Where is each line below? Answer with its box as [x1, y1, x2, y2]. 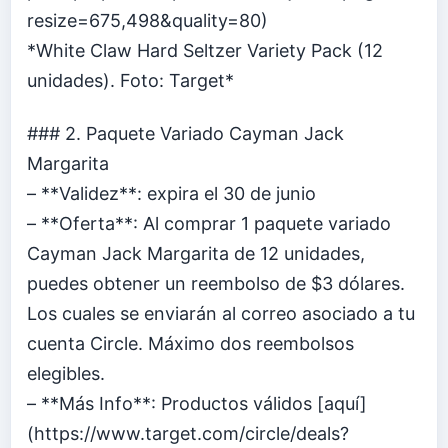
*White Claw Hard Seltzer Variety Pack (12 [27, 39, 383, 61]
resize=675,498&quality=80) [27, 9, 268, 31]
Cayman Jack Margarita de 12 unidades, [27, 243, 365, 265]
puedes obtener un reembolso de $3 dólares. [27, 273, 405, 295]
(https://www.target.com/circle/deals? [27, 423, 349, 445]
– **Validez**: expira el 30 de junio [27, 183, 316, 205]
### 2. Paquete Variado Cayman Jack [27, 123, 344, 145]
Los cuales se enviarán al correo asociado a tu [27, 303, 415, 325]
